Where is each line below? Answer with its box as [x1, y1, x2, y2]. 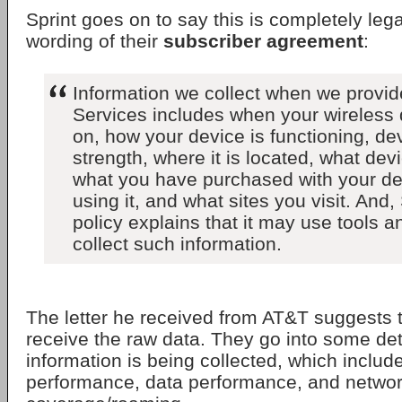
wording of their [26, 31, 163, 51]
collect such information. [73, 233, 282, 254]
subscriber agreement [163, 31, 363, 51]
